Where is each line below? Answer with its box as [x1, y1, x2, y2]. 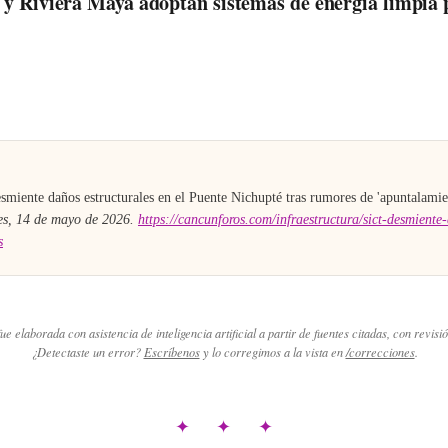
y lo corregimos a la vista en [202, 344, 343, 360]
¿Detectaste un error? [30, 344, 141, 360]
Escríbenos [143, 344, 200, 360]
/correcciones [345, 344, 415, 360]
